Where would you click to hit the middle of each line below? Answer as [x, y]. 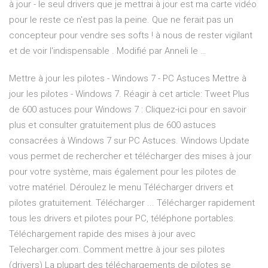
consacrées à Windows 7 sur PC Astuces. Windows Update [129, 141]
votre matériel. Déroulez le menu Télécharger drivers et [121, 188]
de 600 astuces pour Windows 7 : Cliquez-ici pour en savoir [128, 110]
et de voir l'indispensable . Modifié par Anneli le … [108, 51]
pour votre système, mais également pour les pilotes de [123, 172]
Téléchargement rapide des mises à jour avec [102, 234]
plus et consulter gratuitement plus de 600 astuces [112, 125]
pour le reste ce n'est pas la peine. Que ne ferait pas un [121, 20]
